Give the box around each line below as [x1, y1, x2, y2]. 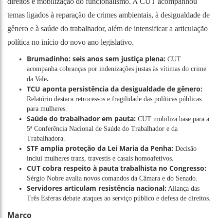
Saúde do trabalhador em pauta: [27, 113, 136, 123]
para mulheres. [27, 105, 67, 112]
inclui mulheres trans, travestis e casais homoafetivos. [27, 154, 174, 162]
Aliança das [166, 184, 200, 192]
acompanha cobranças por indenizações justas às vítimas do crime [27, 65, 206, 73]
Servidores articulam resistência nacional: [27, 183, 166, 193]
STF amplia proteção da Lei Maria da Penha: [27, 143, 173, 153]
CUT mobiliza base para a [136, 115, 209, 123]
